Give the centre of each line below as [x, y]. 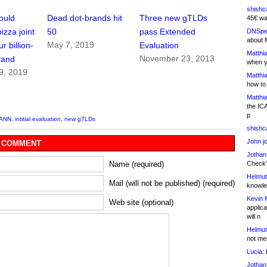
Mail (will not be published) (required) [172, 184]
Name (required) [136, 164]
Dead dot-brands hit [85, 18]
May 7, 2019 [71, 45]
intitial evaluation [38, 119]
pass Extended [168, 32]
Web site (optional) [141, 203]
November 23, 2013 [177, 59]
